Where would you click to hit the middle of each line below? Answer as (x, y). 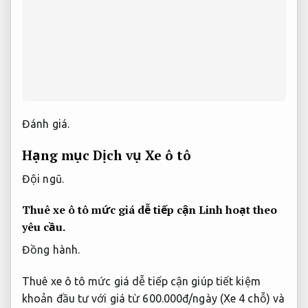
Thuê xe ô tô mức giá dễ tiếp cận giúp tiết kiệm (141, 282)
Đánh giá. (46, 124)
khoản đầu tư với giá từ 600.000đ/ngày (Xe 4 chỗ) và (154, 299)
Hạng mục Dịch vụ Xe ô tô (107, 155)
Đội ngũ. (43, 178)
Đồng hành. (51, 250)
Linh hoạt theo (238, 210)
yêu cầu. (44, 227)
